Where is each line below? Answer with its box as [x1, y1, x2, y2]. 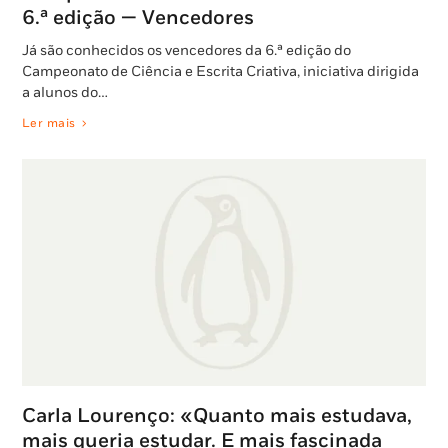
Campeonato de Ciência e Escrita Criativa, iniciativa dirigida [22, 62, 419, 80]
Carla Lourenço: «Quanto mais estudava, [22, 403, 412, 428]
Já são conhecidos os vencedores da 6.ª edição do [22, 41, 351, 59]
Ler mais [22, 115, 76, 131]
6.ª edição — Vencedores [22, 5, 254, 30]
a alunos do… [22, 83, 108, 101]
